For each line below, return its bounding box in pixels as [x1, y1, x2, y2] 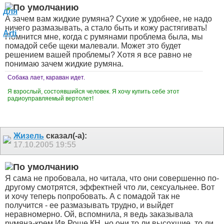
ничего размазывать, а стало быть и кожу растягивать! [5, 23, 207, 32]
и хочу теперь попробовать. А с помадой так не [5, 192, 180, 201]
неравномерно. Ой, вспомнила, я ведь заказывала [5, 210, 193, 219]
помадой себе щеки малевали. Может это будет [5, 41, 181, 50]
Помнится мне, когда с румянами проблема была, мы [5, 32, 203, 41]
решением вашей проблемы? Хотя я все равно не [5, 50, 192, 59]
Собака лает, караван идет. [7, 74, 85, 81]
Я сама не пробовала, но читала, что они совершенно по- [5, 174, 219, 183]
